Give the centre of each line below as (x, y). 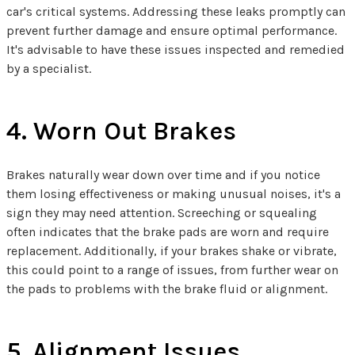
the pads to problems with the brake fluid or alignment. (167, 288)
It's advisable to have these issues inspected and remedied (176, 49)
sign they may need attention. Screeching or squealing (162, 212)
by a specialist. (49, 68)
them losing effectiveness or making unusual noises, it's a (174, 193)
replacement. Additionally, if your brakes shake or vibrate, (172, 250)
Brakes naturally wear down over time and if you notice (163, 174)
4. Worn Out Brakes (121, 131)
